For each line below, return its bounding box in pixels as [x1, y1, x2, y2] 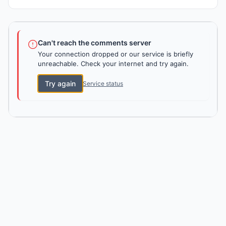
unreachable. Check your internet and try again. [38, 60, 189, 68]
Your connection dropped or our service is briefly [38, 50, 193, 59]
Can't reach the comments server [38, 38, 151, 47]
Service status [83, 79, 123, 87]
